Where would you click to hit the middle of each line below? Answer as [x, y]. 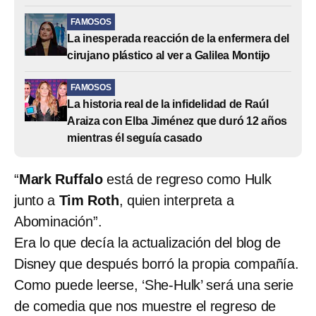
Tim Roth [89, 200]
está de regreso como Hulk [187, 179]
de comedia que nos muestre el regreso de [145, 306]
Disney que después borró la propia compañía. [157, 263]
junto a [37, 200]
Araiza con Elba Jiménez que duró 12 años [177, 121]
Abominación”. [58, 221]
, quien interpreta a [176, 200]
